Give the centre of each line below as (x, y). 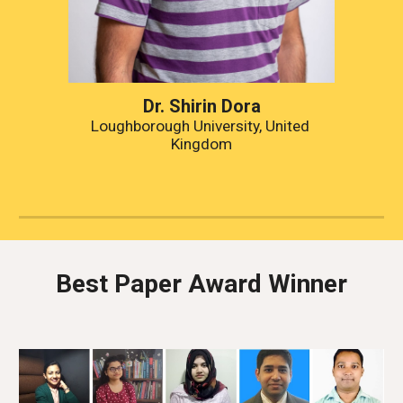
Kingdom (201, 144)
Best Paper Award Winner (201, 284)
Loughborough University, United (200, 126)
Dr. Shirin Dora (201, 107)
